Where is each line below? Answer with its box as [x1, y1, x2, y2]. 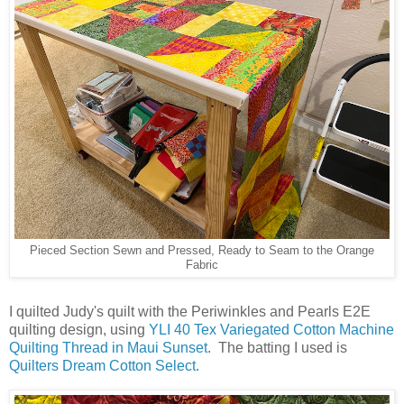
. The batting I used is [207, 340, 347, 356]
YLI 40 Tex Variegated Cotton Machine [149, 322, 394, 338]
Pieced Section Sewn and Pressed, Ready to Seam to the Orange [30, 244, 374, 258]
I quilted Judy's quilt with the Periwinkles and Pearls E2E [9, 304, 371, 320]
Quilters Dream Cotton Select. [9, 358, 199, 374]
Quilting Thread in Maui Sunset [9, 340, 207, 356]
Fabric [186, 259, 218, 272]
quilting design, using [9, 322, 149, 338]
